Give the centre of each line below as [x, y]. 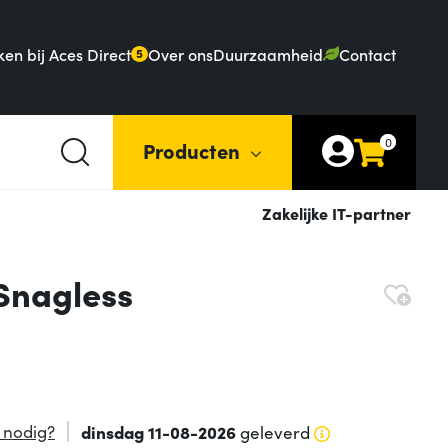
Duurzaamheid [268, 53]
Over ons [181, 53]
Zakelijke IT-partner [336, 213]
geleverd [272, 432]
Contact [367, 53]
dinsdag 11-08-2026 [158, 432]
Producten [191, 149]
